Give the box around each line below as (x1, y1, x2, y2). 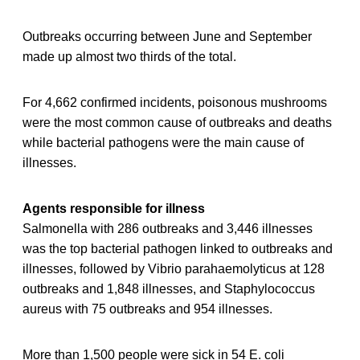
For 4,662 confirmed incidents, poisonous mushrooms (22, 96, 327, 110)
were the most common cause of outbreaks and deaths (22, 116, 332, 130)
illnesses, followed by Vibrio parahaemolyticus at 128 (22, 262, 325, 276)
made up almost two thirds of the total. (22, 50, 236, 64)
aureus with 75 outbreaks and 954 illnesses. (22, 302, 272, 317)
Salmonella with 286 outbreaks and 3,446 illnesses (22, 222, 313, 236)
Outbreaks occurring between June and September (22, 30, 312, 44)
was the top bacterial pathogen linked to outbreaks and (22, 242, 333, 256)
